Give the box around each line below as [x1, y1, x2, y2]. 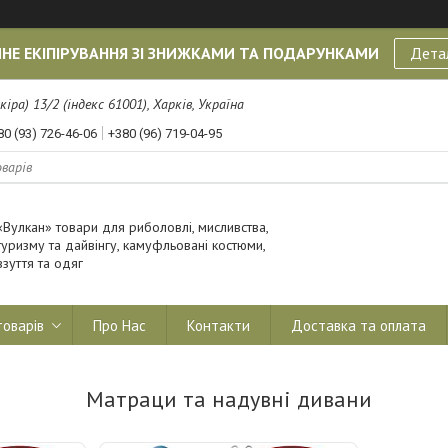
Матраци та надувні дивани [86, 385, 372, 414]
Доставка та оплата [291, 315, 426, 335]
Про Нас [93, 315, 146, 335]
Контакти [187, 315, 250, 335]
